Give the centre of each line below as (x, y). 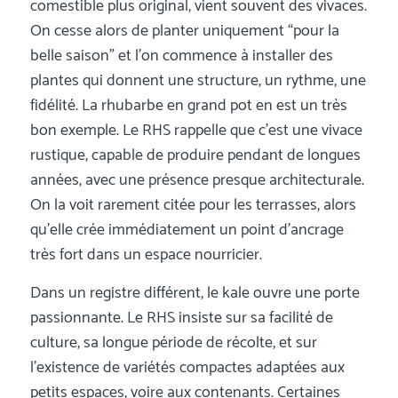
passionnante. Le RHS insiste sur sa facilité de (181, 318)
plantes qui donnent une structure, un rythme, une (198, 80)
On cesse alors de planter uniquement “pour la (184, 31)
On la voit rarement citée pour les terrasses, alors (193, 205)
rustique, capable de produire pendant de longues (195, 155)
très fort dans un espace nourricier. (146, 255)
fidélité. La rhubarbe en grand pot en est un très (188, 105)
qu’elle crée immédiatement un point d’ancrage (187, 230)
